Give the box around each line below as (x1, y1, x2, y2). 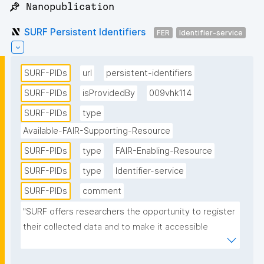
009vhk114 (149, 88, 192, 99)
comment (82, 186, 121, 197)
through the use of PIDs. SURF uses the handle (23, 237, 210, 248)
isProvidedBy (82, 88, 135, 99)
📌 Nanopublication (9, 1, 114, 12)
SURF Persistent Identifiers (24, 25, 146, 38)
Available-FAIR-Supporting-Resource (23, 126, 170, 137)
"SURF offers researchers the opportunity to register (23, 206, 235, 217)
